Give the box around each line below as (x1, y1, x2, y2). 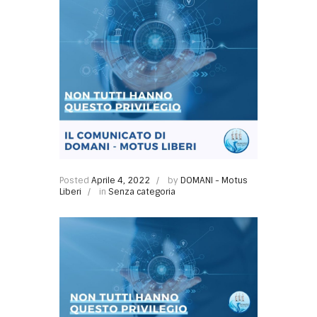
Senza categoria (108, 186, 175, 198)
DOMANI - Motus (180, 175, 248, 187)
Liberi (59, 186, 81, 198)
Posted (59, 175, 91, 187)
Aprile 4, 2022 (91, 175, 150, 187)
